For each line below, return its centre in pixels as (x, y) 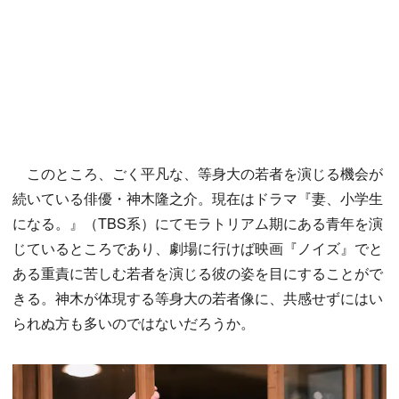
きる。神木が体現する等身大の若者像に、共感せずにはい (198, 298)
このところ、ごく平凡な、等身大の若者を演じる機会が (198, 174)
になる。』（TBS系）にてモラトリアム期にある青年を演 (198, 224)
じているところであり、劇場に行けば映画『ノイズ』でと (198, 248)
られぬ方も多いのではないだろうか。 (134, 323)
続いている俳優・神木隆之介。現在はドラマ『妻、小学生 (198, 199)
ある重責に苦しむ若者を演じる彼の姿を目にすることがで (198, 273)
